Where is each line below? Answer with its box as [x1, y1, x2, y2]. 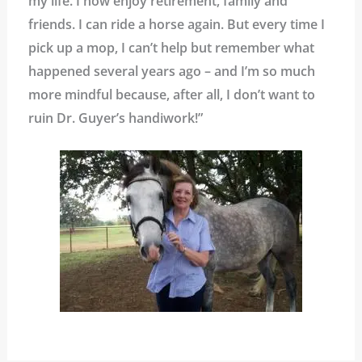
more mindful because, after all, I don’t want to [27, 85, 315, 103]
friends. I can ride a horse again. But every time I [27, 15, 325, 33]
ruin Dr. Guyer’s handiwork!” [27, 108, 203, 127]
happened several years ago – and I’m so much [27, 61, 315, 80]
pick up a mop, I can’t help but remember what [27, 38, 314, 57]
